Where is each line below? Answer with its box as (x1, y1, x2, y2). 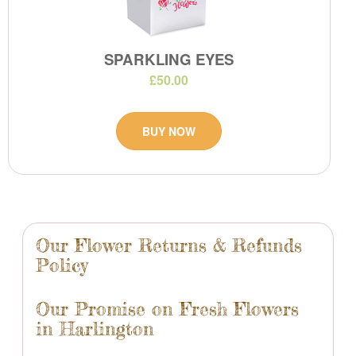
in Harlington (36, 317, 154, 340)
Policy (36, 253, 87, 277)
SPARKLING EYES (104, 48, 234, 70)
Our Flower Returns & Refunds (36, 234, 302, 257)
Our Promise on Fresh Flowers (36, 297, 299, 320)
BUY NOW (142, 123, 196, 140)
